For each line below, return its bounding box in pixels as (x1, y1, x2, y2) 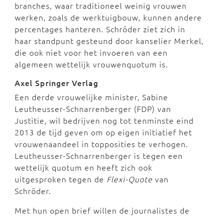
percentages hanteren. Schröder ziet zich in (15, 23, 185, 34)
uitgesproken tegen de (15, 173, 107, 184)
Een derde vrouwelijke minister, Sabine (15, 91, 168, 102)
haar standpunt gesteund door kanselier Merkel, (15, 35, 204, 46)
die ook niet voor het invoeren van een (15, 46, 168, 58)
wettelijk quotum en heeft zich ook (15, 161, 153, 173)
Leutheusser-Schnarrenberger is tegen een (15, 150, 183, 161)
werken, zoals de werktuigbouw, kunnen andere (15, 11, 202, 22)
